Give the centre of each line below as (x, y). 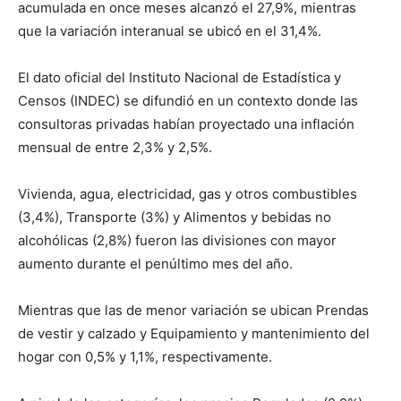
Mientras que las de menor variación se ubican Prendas (193, 310)
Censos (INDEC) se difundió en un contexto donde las (188, 100)
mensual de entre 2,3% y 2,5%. (115, 147)
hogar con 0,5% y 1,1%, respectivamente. (145, 356)
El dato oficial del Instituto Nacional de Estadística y (179, 77)
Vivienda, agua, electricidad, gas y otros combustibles (188, 193)
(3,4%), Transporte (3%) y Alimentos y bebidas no (175, 217)
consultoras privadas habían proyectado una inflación (186, 124)
